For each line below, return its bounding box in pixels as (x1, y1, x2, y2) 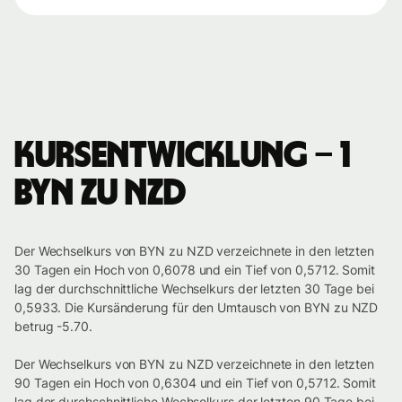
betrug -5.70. (14, 319, 92, 335)
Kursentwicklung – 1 (14, 138, 350, 175)
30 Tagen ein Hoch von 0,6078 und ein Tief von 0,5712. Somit (14, 262, 376, 278)
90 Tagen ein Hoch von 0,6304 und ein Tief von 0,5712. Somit (14, 375, 377, 391)
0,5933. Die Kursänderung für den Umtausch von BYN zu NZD (14, 300, 379, 316)
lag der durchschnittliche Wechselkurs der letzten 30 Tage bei (14, 281, 374, 297)
